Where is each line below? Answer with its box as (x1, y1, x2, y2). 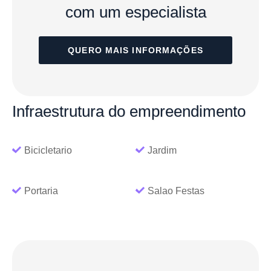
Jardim (148, 145, 177, 155)
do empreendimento (104, 102, 246, 121)
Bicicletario (24, 145, 72, 155)
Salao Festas (148, 185, 204, 196)
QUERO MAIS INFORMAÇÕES (68, 45, 203, 56)
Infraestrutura (12, 102, 104, 121)
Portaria (24, 185, 58, 196)
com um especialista (65, 3, 206, 22)
